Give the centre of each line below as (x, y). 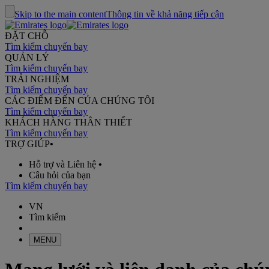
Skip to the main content (60, 14)
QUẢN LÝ (27, 57)
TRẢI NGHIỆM (37, 79)
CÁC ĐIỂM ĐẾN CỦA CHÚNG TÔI (80, 101)
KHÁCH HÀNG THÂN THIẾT (68, 122)
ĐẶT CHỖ (27, 36)
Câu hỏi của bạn (60, 175)
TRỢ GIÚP (27, 144)
